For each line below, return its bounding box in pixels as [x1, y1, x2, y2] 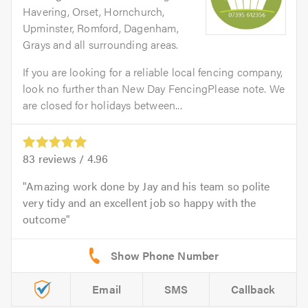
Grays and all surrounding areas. [23, 36, 179, 52]
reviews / [35, 150, 87, 166]
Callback [230, 280, 276, 297]
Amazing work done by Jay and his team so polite [26, 177, 270, 194]
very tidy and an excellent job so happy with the [23, 194, 256, 210]
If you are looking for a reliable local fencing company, [23, 63, 283, 80]
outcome [23, 210, 67, 227]
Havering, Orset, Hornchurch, [23, 3, 165, 19]
